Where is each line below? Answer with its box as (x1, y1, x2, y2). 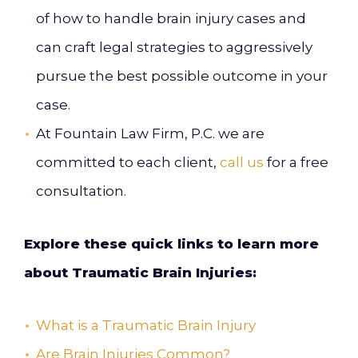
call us (220, 154, 264, 170)
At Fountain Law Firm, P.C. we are (36, 125, 265, 141)
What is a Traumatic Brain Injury (36, 317, 256, 333)
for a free (264, 154, 328, 170)
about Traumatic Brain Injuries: (24, 265, 257, 280)
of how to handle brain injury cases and (36, 10, 306, 26)
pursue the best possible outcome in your (36, 68, 328, 84)
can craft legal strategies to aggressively (36, 39, 312, 55)
